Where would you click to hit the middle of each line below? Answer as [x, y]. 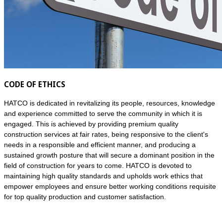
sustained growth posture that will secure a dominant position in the [109, 155]
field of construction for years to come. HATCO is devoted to [98, 165]
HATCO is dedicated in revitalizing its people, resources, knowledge [110, 103]
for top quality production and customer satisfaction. [85, 196]
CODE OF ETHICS [35, 84]
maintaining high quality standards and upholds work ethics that [103, 176]
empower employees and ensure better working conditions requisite [110, 186]
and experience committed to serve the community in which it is [103, 113]
